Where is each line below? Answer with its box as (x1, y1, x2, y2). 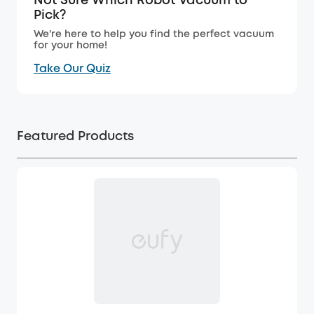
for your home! (34, 41, 107, 50)
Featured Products (17, 131, 134, 143)
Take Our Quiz (34, 64, 111, 75)
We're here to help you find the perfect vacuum (34, 30, 274, 39)
